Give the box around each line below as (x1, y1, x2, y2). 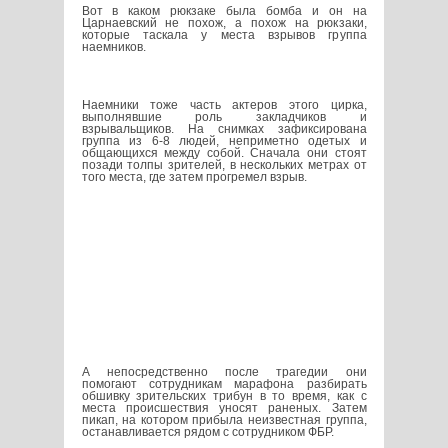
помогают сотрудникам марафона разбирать (81, 376, 367, 391)
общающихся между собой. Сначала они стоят (81, 146, 367, 161)
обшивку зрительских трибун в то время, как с (81, 388, 367, 403)
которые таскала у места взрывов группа (81, 28, 367, 43)
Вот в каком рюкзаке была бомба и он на (81, 4, 367, 19)
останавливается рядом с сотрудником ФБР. (81, 424, 334, 439)
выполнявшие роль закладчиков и (81, 110, 367, 125)
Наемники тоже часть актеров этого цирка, (81, 98, 367, 113)
